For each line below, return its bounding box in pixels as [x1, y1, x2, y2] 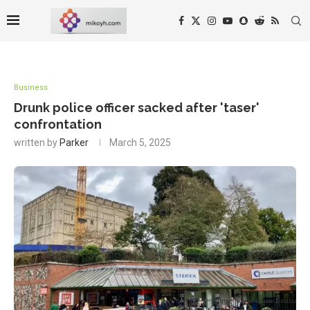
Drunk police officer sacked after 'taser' [14, 100, 259, 115]
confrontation [14, 117, 102, 131]
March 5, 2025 [109, 137, 171, 148]
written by [14, 137, 60, 148]
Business [14, 83, 48, 92]
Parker [60, 137, 89, 148]
